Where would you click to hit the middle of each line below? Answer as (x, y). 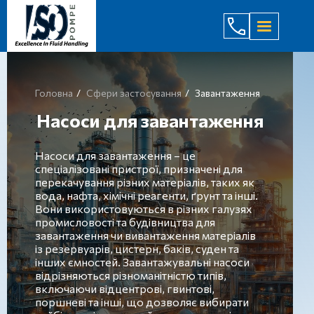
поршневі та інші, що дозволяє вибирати (142, 302)
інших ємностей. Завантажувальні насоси (142, 262)
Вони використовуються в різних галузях (144, 209)
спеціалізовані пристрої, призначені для (139, 169)
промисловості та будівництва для (125, 222)
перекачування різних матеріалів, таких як (145, 182)
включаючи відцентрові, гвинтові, (125, 288)
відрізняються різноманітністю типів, (131, 275)
